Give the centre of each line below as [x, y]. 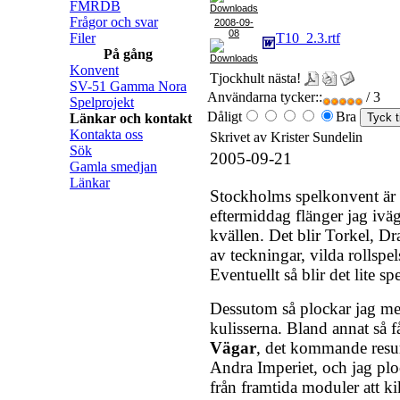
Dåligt [225, 116]
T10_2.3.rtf [308, 38]
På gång [128, 54]
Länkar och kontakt [131, 118]
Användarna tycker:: [265, 97]
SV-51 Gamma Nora [128, 86]
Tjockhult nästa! [255, 78]
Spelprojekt [102, 102]
